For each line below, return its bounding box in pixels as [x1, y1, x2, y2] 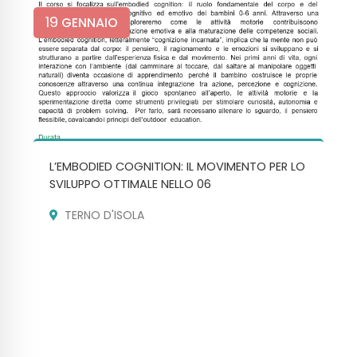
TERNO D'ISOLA [65, 206, 145, 223]
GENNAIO [58, 13, 119, 32]
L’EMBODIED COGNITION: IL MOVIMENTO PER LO [49, 158, 306, 175]
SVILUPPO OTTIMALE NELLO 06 [49, 175, 212, 192]
